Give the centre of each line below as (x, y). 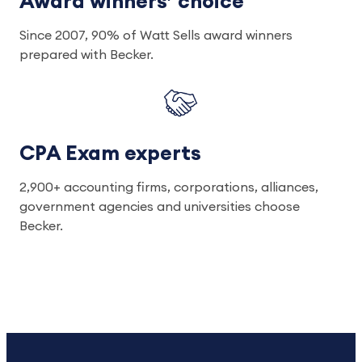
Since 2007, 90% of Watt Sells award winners (156, 36)
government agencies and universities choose (160, 207)
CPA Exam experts (110, 154)
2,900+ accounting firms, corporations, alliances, (169, 188)
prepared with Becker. (86, 55)
